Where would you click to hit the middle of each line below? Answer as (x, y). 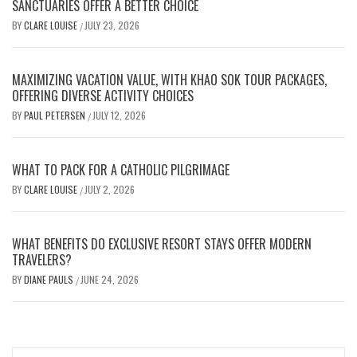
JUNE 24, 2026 (110, 280)
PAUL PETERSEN (56, 116)
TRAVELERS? (42, 260)
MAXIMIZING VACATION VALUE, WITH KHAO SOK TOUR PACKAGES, (169, 80)
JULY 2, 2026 (110, 190)
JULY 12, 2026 (119, 116)
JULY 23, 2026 (112, 25)
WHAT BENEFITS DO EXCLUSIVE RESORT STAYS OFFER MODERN (162, 244)
